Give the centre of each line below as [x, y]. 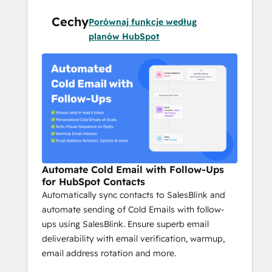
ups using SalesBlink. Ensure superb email [125, 224]
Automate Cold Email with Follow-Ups [133, 170]
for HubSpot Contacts [93, 182]
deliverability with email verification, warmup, [133, 239]
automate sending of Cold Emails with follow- [133, 210]
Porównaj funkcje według [143, 22]
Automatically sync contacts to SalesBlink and [134, 195]
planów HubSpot [124, 36]
